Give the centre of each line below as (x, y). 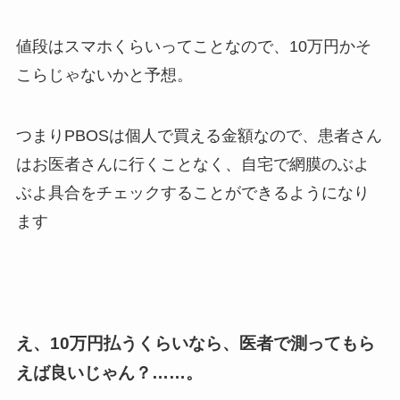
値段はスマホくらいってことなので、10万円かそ (193, 47)
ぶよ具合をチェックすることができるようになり (192, 193)
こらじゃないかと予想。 (104, 75)
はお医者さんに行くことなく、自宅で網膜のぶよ (192, 165)
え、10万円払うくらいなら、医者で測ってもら (195, 343)
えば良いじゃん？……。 (109, 372)
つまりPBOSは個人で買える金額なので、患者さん (199, 136)
